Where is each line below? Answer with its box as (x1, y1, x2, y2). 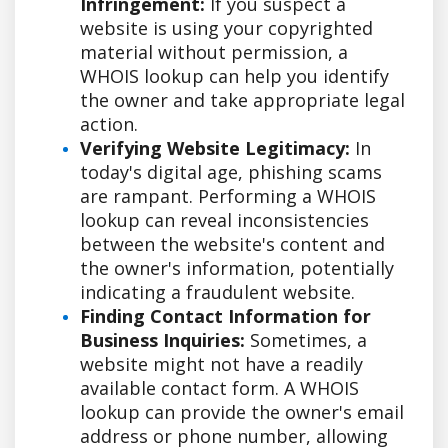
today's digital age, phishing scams (80, 159, 382, 184)
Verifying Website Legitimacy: (80, 135, 350, 160)
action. (80, 111, 138, 136)
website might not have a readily (80, 351, 363, 376)
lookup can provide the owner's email (80, 399, 404, 424)
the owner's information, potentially (80, 255, 394, 280)
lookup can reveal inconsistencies (80, 207, 369, 232)
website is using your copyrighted (80, 15, 373, 40)
